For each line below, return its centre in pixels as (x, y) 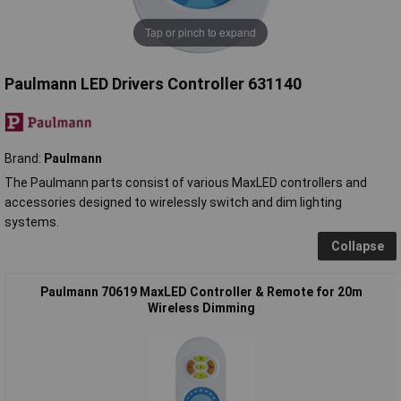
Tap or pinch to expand (200, 32)
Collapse (357, 246)
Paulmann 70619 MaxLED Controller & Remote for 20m (201, 291)
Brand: (24, 158)
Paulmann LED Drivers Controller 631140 (153, 83)
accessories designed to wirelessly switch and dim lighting (173, 202)
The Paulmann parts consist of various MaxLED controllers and (186, 182)
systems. (32, 222)
